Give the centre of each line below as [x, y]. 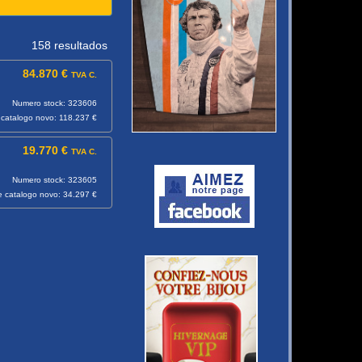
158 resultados [69, 45]
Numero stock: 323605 [55, 179]
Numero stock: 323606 [55, 103]
